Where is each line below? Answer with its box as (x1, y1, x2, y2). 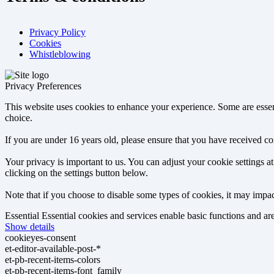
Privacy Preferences (5, 81, 81, 91)
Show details (5, 221, 54, 232)
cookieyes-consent (5, 232, 76, 243)
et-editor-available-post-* (5, 243, 101, 254)
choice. (5, 113, 32, 123)
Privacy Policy (29, 27, 86, 37)
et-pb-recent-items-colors (5, 254, 100, 265)
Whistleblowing (29, 49, 91, 59)
